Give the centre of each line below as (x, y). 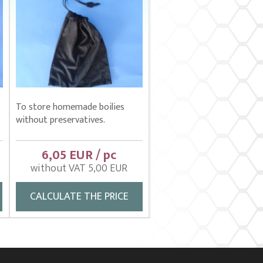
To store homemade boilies (70, 107)
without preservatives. (60, 120)
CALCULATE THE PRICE (79, 197)
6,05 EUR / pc (79, 155)
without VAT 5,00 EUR (79, 168)
